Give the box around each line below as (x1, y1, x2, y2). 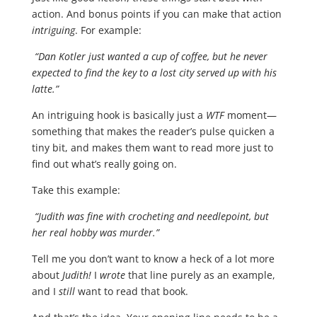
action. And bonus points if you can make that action (31, 7, 282, 21)
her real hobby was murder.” (31, 226, 159, 240)
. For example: (74, 23, 142, 38)
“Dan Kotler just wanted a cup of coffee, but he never (31, 50, 267, 64)
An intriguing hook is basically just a (31, 108, 206, 122)
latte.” (31, 82, 59, 96)
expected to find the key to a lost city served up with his (31, 66, 277, 80)
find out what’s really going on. (31, 157, 177, 171)
